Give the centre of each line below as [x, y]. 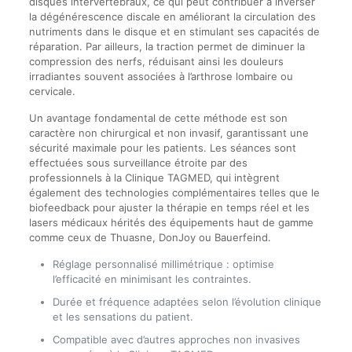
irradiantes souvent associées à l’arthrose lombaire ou [161, 76]
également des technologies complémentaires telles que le [174, 192]
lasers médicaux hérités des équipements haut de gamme [171, 222]
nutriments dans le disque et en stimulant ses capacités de [174, 31]
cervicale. [52, 91]
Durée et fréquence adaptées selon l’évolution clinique [187, 302]
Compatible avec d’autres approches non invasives [176, 339]
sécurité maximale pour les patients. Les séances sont [162, 148]
